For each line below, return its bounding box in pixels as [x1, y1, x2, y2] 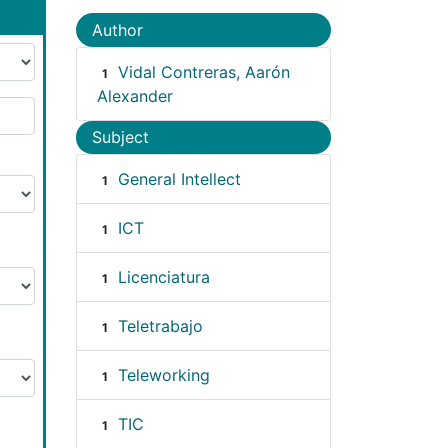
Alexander [97, 85, 173, 106]
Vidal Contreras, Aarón [117, 61, 290, 82]
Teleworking [117, 365, 210, 386]
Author [92, 19, 143, 40]
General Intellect [117, 169, 241, 190]
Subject [92, 127, 149, 148]
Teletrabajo [117, 316, 203, 337]
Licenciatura [117, 267, 210, 288]
